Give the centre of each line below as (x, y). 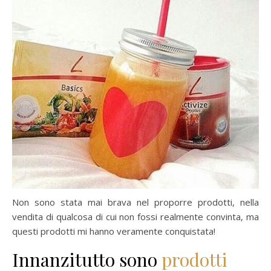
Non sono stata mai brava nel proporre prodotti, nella (135, 202)
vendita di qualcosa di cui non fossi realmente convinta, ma (135, 216)
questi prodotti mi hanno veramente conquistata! (114, 231)
